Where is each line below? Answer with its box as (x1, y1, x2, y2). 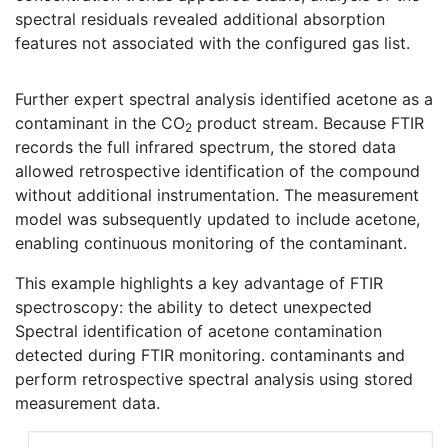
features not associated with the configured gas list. (15, 33, 410, 54)
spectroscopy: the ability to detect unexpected (15, 297, 372, 318)
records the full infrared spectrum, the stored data (15, 137, 396, 158)
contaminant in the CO (15, 113, 185, 134)
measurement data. (15, 393, 160, 414)
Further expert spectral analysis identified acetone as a (15, 89, 433, 110)
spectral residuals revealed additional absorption (15, 9, 385, 30)
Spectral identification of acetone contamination (15, 321, 382, 342)
